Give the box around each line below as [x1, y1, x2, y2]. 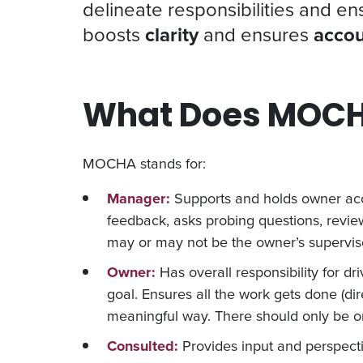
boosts [83, 19, 145, 49]
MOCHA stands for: [83, 152, 206, 174]
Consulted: [107, 334, 178, 357]
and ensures [199, 19, 314, 49]
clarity [145, 19, 199, 49]
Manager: [107, 186, 170, 209]
